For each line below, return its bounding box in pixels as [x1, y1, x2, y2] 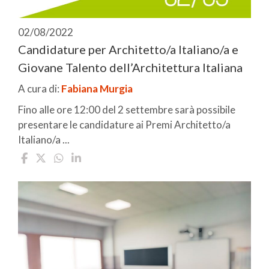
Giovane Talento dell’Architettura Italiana [18, 59, 243, 74]
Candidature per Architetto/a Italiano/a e [18, 41, 238, 56]
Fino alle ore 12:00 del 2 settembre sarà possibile [18, 103, 235, 116]
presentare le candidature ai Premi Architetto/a [18, 118, 231, 131]
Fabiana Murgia [61, 82, 133, 95]
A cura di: [18, 82, 61, 95]
